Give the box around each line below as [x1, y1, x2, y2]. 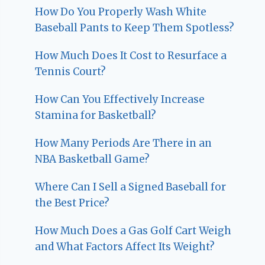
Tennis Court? [35, 65, 106, 79]
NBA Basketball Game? [35, 153, 150, 166]
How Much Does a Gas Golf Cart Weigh [35, 224, 232, 238]
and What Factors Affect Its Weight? [35, 240, 215, 254]
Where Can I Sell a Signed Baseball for [35, 180, 227, 194]
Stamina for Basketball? [35, 109, 157, 122]
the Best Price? [35, 196, 110, 210]
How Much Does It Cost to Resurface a [35, 49, 227, 63]
